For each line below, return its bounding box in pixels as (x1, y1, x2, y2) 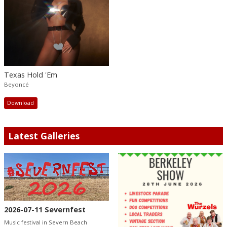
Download (7, 99, 34, 107)
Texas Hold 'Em (4, 70, 57, 80)
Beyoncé (4, 81, 29, 89)
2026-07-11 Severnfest (4, 205, 86, 215)
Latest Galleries (8, 129, 80, 142)
